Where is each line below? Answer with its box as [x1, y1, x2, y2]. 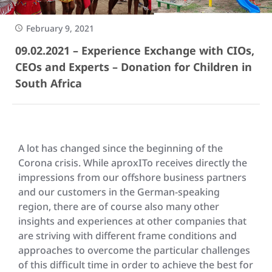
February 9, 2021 [26, 22, 94, 34]
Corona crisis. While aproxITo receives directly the [18, 156, 247, 169]
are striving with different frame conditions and [18, 229, 237, 242]
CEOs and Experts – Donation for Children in [15, 59, 252, 74]
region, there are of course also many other [18, 200, 219, 213]
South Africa [15, 76, 82, 90]
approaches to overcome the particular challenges [18, 243, 250, 257]
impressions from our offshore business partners [18, 171, 246, 184]
